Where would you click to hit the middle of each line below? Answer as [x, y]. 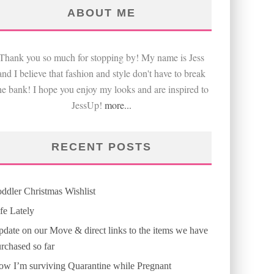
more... [118, 105]
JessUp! [88, 105]
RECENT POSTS [102, 147]
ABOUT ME [102, 13]
